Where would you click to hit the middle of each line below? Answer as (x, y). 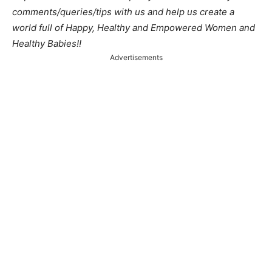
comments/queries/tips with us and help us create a (123, 12)
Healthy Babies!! (47, 43)
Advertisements (136, 57)
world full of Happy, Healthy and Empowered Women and (134, 27)
